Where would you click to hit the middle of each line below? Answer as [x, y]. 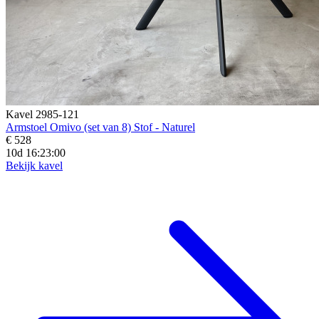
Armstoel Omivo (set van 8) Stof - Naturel [100, 127]
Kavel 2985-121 [42, 114]
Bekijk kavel [34, 165]
